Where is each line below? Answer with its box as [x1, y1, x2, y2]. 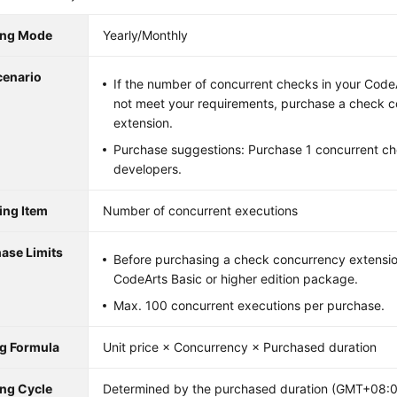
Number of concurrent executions [103, 203, 299, 218]
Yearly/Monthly [103, 27, 189, 43]
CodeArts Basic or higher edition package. [113, 271, 359, 286]
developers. [113, 161, 183, 176]
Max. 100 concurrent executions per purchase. [113, 298, 385, 313]
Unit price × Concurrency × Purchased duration [103, 339, 378, 354]
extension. [113, 115, 174, 130]
